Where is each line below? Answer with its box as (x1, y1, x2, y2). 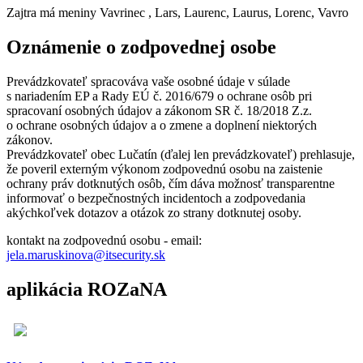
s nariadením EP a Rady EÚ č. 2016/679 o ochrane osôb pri (6, 88, 312, 103)
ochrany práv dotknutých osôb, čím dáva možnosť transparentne (6, 176, 335, 190)
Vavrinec (100, 6, 145, 20)
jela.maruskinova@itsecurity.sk (6, 247, 165, 262)
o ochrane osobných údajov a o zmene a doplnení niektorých (6, 117, 317, 132)
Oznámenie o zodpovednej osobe (6, 36, 276, 58)
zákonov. (6, 132, 53, 147)
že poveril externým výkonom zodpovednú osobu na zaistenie (6, 161, 322, 176)
